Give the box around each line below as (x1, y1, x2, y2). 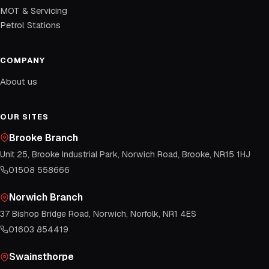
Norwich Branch (9, 191, 83, 204)
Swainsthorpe (9, 250, 74, 264)
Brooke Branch (9, 131, 78, 144)
